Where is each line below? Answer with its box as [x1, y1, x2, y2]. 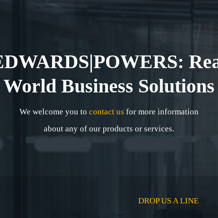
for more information [124, 107, 199, 116]
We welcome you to [19, 107, 89, 116]
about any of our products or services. [44, 124, 174, 133]
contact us [89, 107, 124, 116]
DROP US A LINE [138, 196, 199, 205]
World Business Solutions [3, 75, 215, 97]
